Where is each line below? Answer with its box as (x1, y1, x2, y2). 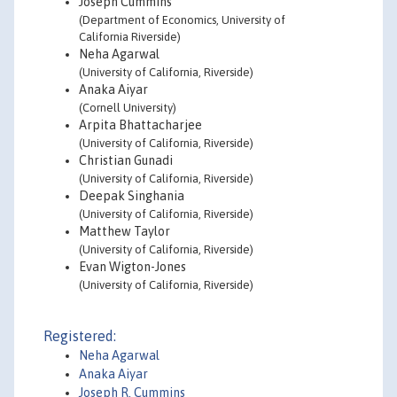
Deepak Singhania (79, 189, 184, 203)
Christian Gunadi (79, 153, 173, 167)
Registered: (43, 328, 116, 344)
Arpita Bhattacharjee (79, 118, 202, 132)
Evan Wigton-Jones (79, 260, 186, 274)
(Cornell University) (79, 101, 176, 114)
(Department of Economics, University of (79, 13, 285, 27)
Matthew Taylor (79, 224, 170, 238)
